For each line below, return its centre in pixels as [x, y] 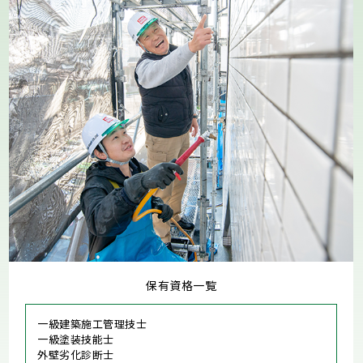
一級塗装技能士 [76, 339]
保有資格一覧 [181, 285]
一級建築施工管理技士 [92, 324]
